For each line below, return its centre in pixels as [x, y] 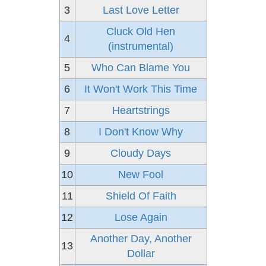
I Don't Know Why [141, 132]
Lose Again [141, 217]
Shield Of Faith [141, 196]
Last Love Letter [141, 10]
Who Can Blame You [141, 68]
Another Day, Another [141, 239]
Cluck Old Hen [141, 31]
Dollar [141, 254]
